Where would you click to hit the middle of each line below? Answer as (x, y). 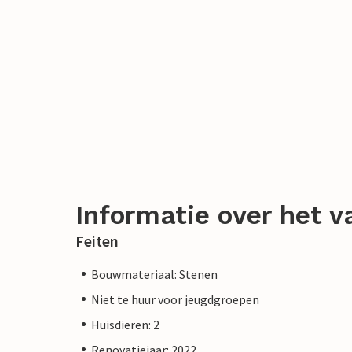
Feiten (97, 240)
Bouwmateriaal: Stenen (154, 274)
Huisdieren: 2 (125, 324)
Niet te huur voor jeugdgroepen (175, 299)
